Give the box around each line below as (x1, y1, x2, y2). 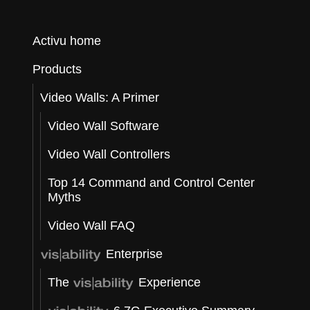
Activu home (33, 34, 102, 48)
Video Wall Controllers (48, 147, 171, 161)
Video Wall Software (48, 119, 160, 133)
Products (33, 62, 82, 76)
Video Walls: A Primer (40, 91, 160, 104)
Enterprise (102, 247, 163, 261)
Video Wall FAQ (48, 219, 136, 232)
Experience (135, 275, 201, 289)
